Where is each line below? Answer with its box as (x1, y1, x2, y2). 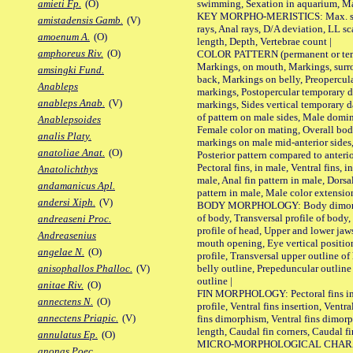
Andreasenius (38, 229, 96, 242)
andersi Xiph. (38, 196, 95, 209)
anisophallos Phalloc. (38, 262, 132, 275)
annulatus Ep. (38, 329, 98, 341)
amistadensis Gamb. (38, 14, 123, 27)
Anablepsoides (38, 113, 101, 126)
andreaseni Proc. (38, 213, 111, 225)
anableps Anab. (38, 97, 105, 110)
